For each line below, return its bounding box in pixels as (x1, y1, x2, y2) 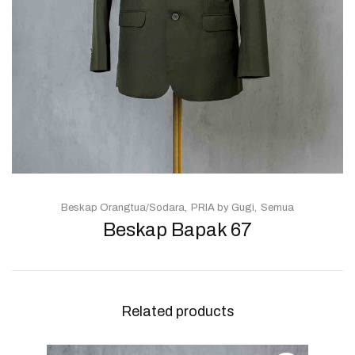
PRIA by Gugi (191, 201, 254, 213)
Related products (120, 303, 235, 319)
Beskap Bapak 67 (103, 219, 252, 240)
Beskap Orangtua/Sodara (61, 201, 185, 213)
